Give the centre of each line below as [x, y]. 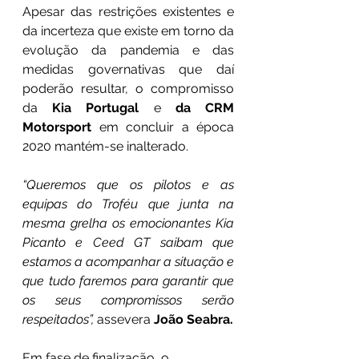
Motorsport [57, 127]
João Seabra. [194, 319]
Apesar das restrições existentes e [128, 11]
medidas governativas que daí [128, 69]
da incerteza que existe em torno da [128, 30]
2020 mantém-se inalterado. [105, 146]
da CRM [205, 107]
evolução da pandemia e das [128, 50]
